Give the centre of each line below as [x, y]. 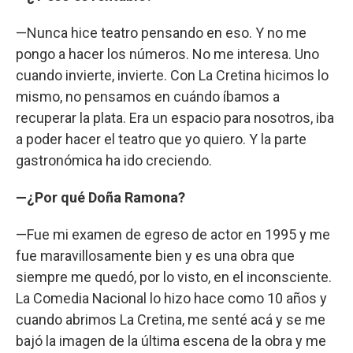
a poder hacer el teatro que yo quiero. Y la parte [161, 139]
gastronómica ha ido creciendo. [114, 160]
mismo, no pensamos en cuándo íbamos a [148, 96]
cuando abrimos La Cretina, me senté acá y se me [171, 319]
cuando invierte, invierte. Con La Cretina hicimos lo [172, 75]
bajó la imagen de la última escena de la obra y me [171, 340]
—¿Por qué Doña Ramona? [100, 197]
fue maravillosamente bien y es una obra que [155, 255]
